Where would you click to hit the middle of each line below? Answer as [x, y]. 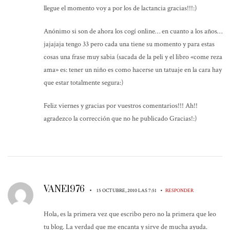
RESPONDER [179, 190]
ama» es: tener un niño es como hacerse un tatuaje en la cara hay [133, 70]
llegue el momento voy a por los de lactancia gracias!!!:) [120, 8]
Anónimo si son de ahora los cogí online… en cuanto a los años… [133, 31]
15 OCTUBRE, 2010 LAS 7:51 [127, 190]
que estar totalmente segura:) [83, 82]
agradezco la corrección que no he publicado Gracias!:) [120, 118]
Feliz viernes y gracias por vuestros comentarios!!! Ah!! [121, 106]
